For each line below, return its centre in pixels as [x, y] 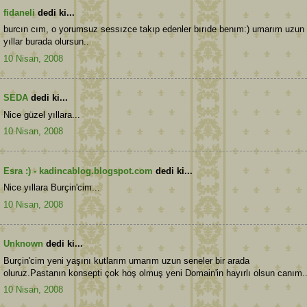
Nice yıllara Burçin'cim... [52, 188]
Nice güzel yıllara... [42, 114]
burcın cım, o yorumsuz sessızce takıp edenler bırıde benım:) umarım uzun [154, 29]
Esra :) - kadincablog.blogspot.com [78, 171]
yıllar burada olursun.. [46, 42]
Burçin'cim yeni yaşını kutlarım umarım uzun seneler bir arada [126, 260]
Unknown [23, 244]
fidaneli [19, 12]
